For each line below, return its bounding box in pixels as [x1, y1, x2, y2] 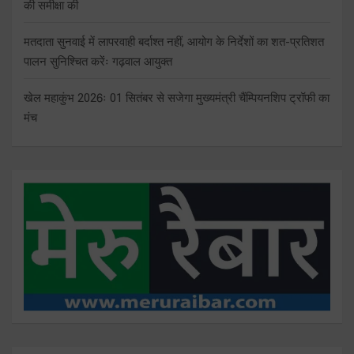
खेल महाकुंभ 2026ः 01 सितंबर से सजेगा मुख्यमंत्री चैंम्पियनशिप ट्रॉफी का [24, 90, 330, 105]
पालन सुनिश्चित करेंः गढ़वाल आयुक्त [24, 54, 172, 69]
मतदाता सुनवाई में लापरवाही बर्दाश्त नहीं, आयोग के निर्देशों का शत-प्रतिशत [24, 34, 324, 49]
